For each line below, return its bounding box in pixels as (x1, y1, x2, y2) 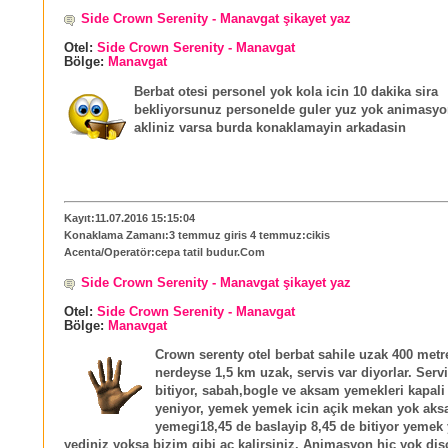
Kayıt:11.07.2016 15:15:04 (64, 211, 195, 224)
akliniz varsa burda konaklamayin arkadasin (134, 120, 406, 135)
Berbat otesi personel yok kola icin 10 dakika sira (134, 84, 438, 99)
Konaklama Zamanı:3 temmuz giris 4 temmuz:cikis (64, 228, 330, 241)
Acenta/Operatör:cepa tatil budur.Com (64, 245, 265, 258)
